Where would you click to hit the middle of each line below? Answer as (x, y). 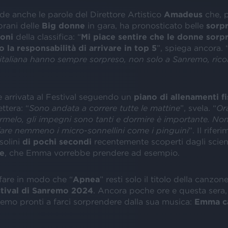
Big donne (63, 25)
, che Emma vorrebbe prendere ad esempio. (92, 152)
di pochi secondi (57, 141)
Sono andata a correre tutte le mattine (104, 108)
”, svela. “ (198, 108)
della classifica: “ (48, 36)
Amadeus (184, 14)
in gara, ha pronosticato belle (145, 25)
